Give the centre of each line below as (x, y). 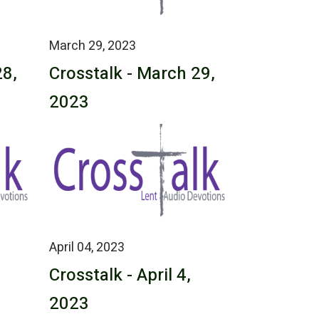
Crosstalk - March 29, (132, 73)
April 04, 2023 (87, 247)
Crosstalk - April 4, (120, 275)
